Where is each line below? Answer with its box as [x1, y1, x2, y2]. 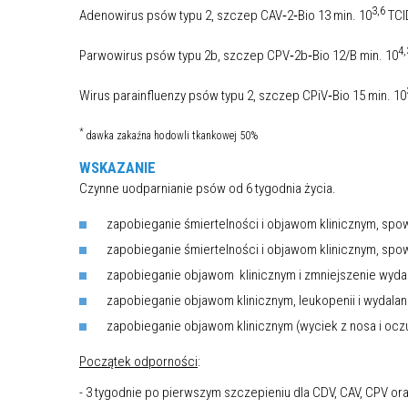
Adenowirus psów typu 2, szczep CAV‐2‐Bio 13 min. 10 [79, 6, 372, 24]
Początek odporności [79, 353, 198, 371]
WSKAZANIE [79, 158, 156, 177]
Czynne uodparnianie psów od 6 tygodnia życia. [79, 180, 336, 198]
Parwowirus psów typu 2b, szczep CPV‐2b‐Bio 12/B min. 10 [79, 47, 398, 64]
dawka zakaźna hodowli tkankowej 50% [86, 128, 258, 142]
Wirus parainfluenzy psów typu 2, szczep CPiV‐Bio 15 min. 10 [79, 87, 406, 105]
